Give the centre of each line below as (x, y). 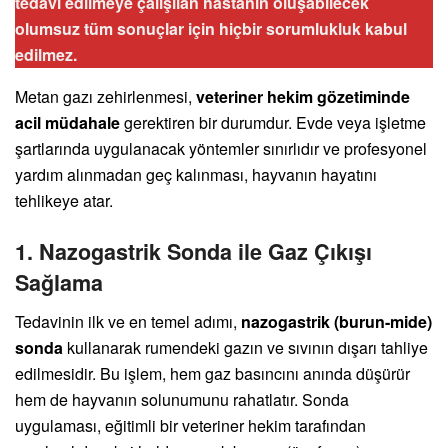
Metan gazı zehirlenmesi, (105, 97)
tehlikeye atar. (64, 201)
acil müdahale (67, 123)
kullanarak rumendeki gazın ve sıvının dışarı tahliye (245, 347)
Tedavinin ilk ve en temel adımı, (128, 321)
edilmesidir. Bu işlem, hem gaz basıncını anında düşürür (212, 373)
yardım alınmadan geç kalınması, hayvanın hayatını (196, 175)
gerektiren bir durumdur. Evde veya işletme (273, 123)
